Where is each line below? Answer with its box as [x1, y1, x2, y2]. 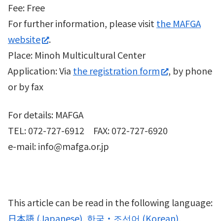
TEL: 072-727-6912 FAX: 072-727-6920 [8, 123, 168, 137]
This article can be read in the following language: [8, 196, 213, 209]
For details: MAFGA [8, 108, 83, 121]
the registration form [73, 64, 160, 77]
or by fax [8, 79, 43, 93]
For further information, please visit [8, 16, 156, 30]
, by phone [168, 64, 212, 77]
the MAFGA [156, 16, 201, 30]
